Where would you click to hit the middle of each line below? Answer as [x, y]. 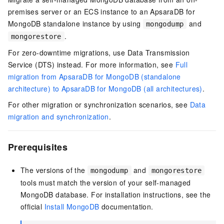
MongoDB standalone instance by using [75, 23]
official [32, 207]
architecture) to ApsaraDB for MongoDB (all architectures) [105, 88]
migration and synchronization [58, 116]
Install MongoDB [72, 207]
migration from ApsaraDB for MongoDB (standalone [94, 76]
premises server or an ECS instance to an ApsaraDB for [102, 11]
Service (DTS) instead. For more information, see [92, 64]
